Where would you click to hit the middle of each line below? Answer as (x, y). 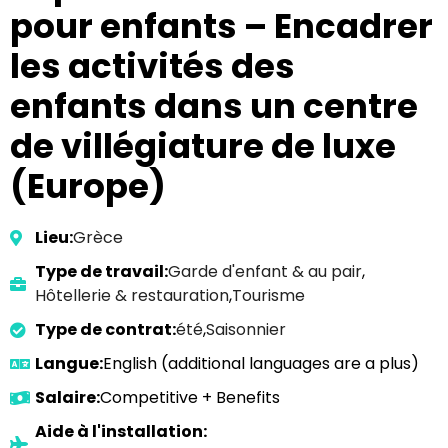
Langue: (69, 363)
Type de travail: (101, 271)
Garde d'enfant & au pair (265, 271)
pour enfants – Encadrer (221, 26)
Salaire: (67, 397)
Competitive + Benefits (190, 397)
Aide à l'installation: (121, 431)
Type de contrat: (105, 329)
